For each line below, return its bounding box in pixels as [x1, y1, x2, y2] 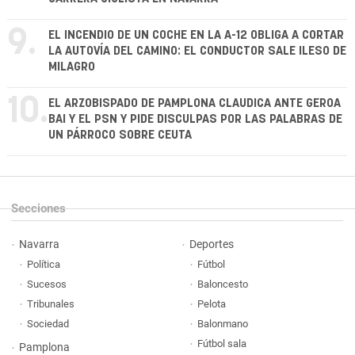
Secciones [11, 201, 66, 216]
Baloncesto [197, 278, 248, 290]
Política [27, 258, 60, 270]
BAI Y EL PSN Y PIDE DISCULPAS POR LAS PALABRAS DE [48, 113, 342, 125]
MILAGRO [48, 61, 95, 73]
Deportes [189, 238, 234, 251]
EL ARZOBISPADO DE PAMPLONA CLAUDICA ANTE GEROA [48, 97, 341, 109]
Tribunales [27, 298, 74, 310]
